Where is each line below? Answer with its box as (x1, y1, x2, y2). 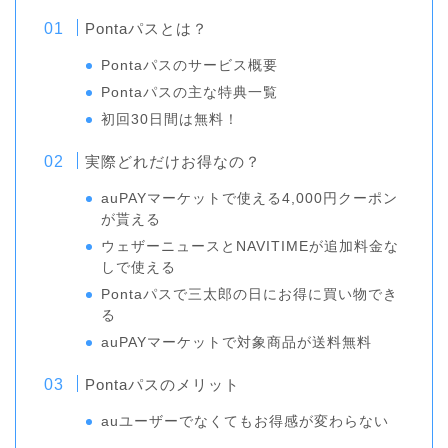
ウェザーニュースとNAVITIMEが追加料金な (101, 238, 400, 254)
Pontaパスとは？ (85, 19, 209, 37)
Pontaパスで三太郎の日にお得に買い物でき (101, 286, 399, 302)
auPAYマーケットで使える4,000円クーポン (101, 190, 399, 206)
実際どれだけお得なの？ (85, 152, 262, 170)
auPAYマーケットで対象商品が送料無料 (101, 334, 373, 350)
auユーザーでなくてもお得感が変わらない (101, 413, 390, 429)
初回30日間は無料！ (101, 111, 240, 127)
